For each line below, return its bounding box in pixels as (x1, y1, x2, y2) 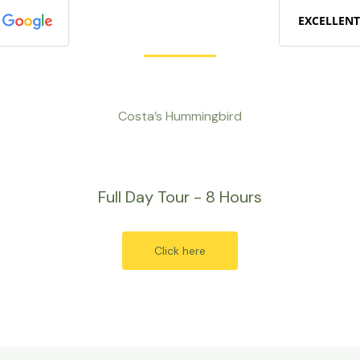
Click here (153, 243, 206, 258)
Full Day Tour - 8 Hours (97, 186, 262, 207)
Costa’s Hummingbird (117, 108, 242, 125)
